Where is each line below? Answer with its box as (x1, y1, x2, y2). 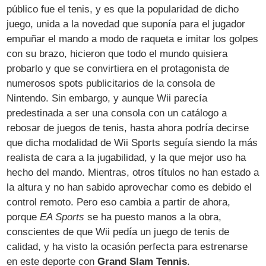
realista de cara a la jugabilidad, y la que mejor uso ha (7, 152, 246, 164)
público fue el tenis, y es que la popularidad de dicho (7, 4, 239, 15)
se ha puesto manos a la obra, (84, 211, 222, 223)
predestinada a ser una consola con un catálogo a (7, 107, 227, 119)
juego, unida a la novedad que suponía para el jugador (7, 18, 246, 30)
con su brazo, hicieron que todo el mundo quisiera (7, 48, 228, 60)
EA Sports (40, 211, 85, 223)
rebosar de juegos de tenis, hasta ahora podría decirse (7, 122, 249, 134)
